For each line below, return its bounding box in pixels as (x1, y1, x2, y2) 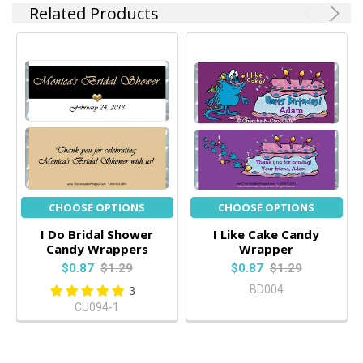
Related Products (29, 2, 160, 25)
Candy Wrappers (45, 241, 148, 258)
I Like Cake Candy (213, 226, 320, 243)
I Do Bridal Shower (41, 226, 154, 243)
